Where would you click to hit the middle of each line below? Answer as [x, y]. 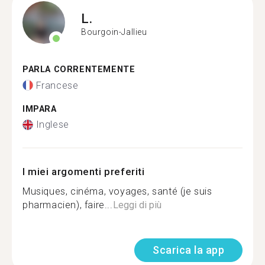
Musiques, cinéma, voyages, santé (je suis [117, 191]
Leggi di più [137, 205]
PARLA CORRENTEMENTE [79, 70]
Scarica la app [188, 250]
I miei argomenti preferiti [84, 172]
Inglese [52, 125]
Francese [57, 85]
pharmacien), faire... [68, 205]
